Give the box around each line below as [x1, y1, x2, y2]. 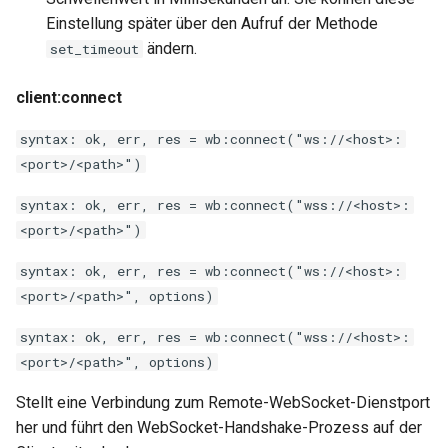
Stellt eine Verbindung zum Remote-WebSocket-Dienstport [16, 393, 430, 412]
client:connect [16, 88, 122, 107]
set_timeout [50, 40, 139, 58]
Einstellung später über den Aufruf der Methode [46, 14, 378, 33]
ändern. [143, 39, 197, 58]
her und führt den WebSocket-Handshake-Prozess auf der [16, 418, 422, 437]
